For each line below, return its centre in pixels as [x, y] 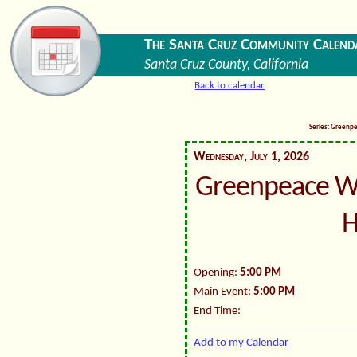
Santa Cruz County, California [226, 65]
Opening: [217, 273]
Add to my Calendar [241, 343]
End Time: [217, 312]
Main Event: [224, 292]
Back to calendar [230, 86]
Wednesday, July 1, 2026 [251, 157]
